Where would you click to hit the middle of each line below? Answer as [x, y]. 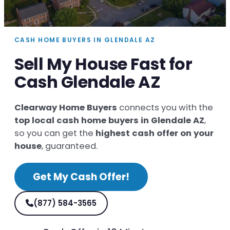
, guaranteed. [70, 146]
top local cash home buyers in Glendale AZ [109, 120]
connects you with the [165, 107]
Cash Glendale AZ [88, 82]
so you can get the [55, 133]
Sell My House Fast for [103, 64]
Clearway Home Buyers [66, 107]
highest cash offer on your [155, 133]
